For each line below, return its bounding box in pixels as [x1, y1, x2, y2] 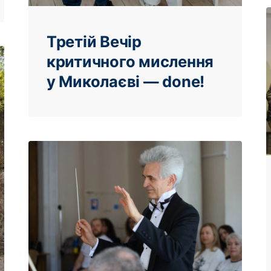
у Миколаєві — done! [47, 72, 205, 91]
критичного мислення [47, 52, 214, 71]
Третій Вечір [47, 32, 142, 51]
